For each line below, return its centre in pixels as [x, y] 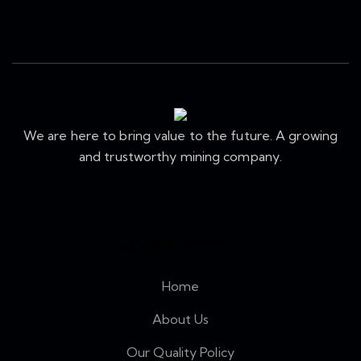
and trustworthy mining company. [180, 157]
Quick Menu [180, 243]
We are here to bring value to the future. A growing [180, 136]
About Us [180, 320]
